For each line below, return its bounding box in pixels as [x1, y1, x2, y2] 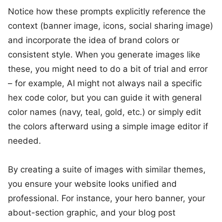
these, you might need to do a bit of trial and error [8, 64, 208, 74]
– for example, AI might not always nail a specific [8, 78, 202, 89]
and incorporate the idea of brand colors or [8, 35, 179, 46]
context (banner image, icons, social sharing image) [8, 21, 213, 31]
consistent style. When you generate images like [8, 50, 200, 60]
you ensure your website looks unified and [8, 179, 177, 189]
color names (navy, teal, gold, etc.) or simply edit [8, 107, 201, 117]
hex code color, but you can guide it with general [8, 93, 202, 103]
